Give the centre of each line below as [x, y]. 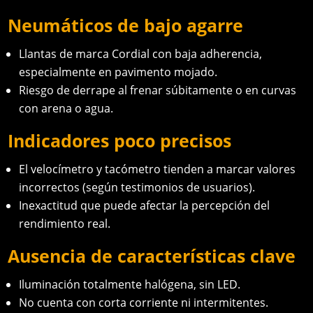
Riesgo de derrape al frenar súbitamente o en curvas [158, 90]
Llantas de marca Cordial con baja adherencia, [141, 54]
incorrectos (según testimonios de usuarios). [137, 188]
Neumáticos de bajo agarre [126, 26]
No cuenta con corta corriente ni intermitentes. [144, 303]
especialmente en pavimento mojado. [118, 72]
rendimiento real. [65, 224]
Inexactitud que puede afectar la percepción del [145, 206]
